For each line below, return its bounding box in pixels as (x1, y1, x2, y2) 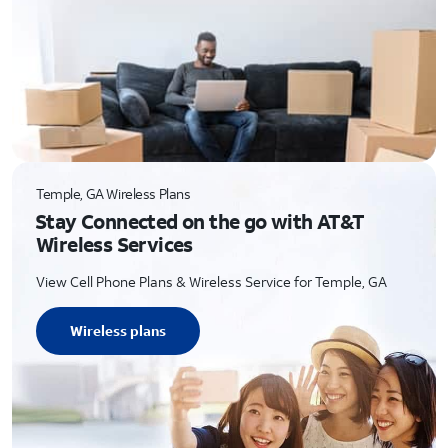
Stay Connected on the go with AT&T (35, 208, 365, 234)
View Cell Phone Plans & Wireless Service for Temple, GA (36, 272, 387, 291)
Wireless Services (36, 231, 193, 257)
